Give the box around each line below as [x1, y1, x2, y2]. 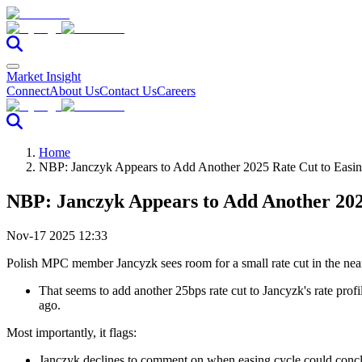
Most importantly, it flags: [6, 325, 137, 339]
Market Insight [6, 69, 81, 83]
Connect [6, 84, 49, 98]
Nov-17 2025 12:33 [6, 228, 107, 242]
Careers [157, 84, 196, 98]
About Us [49, 84, 99, 98]
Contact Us [99, 84, 157, 98]
